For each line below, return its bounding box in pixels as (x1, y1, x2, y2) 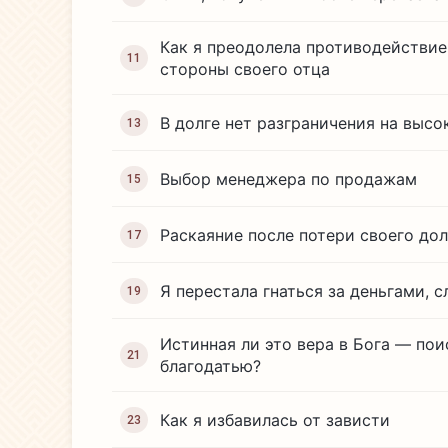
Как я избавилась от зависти (160, 409, 390, 430)
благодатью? (160, 356, 261, 376)
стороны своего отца (160, 59, 330, 79)
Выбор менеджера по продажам (160, 168, 417, 189)
